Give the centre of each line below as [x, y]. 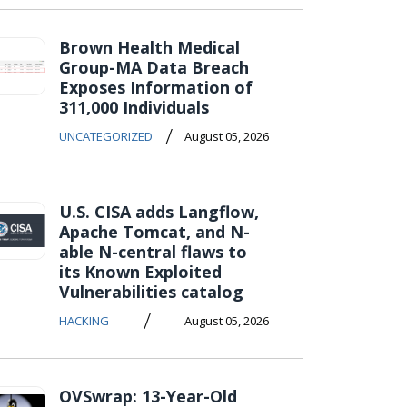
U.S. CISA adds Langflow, [159, 212]
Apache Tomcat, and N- [154, 232]
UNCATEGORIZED [106, 136]
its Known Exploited [140, 272]
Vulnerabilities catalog [151, 292]
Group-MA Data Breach [154, 67]
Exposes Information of [156, 87]
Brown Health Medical [149, 47]
